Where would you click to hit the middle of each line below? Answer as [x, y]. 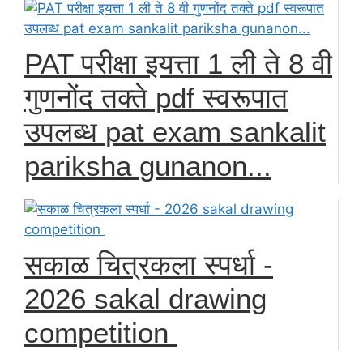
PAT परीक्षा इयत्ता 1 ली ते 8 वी [178, 63]
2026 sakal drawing [145, 298]
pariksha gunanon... [148, 165]
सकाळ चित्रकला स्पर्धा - [149, 264]
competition [100, 332]
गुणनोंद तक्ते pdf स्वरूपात [156, 97]
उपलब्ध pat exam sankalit [175, 131]
